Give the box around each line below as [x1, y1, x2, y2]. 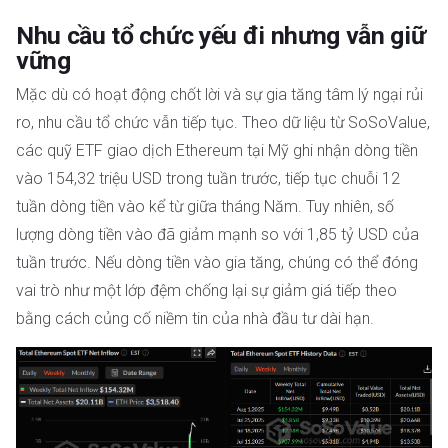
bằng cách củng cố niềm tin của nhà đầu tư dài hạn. [16, 309, 374, 329]
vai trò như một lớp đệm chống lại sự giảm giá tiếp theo [16, 281, 397, 301]
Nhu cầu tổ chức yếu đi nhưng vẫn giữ [16, 21, 426, 51]
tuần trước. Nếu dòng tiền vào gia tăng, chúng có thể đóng [16, 253, 418, 273]
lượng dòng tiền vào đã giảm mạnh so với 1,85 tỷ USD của [16, 225, 419, 245]
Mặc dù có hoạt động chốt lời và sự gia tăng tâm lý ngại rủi [16, 85, 423, 105]
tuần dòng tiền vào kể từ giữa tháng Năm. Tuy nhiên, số [16, 197, 394, 217]
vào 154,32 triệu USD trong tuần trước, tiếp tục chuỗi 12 [16, 169, 400, 189]
